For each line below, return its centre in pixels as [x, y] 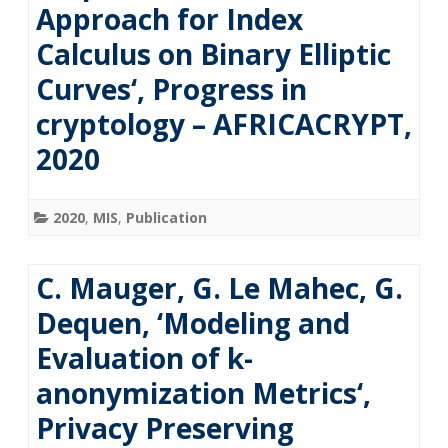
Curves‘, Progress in [171, 89]
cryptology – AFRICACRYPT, [224, 124]
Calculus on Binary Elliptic [213, 54]
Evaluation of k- [144, 358]
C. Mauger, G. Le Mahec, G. [219, 288]
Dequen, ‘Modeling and [193, 323]
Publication [166, 217]
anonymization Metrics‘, [203, 393]
